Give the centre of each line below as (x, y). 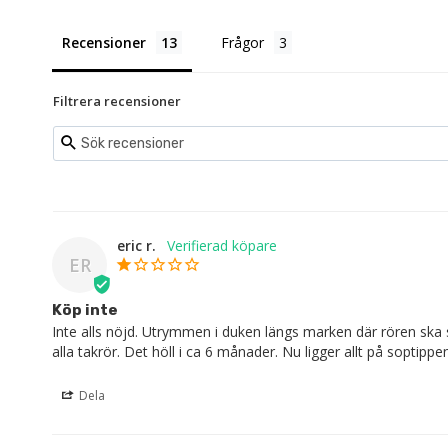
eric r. (136, 245)
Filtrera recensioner (117, 100)
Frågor (242, 42)
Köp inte (85, 309)
